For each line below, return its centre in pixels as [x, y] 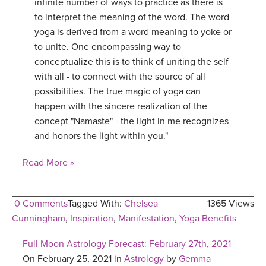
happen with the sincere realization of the [121, 107]
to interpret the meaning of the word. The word [132, 18]
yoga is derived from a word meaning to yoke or [133, 32]
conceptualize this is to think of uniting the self [132, 62]
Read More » [48, 163]
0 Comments [41, 204]
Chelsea [141, 204]
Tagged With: [96, 204]
